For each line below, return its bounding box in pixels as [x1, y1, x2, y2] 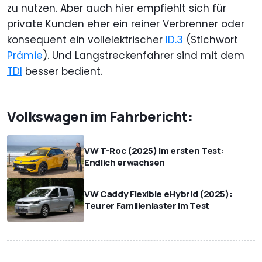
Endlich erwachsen [84, 156, 166, 168]
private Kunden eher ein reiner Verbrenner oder [7, 16, 244, 31]
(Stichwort [183, 32, 238, 47]
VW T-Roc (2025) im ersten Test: [84, 144, 225, 157]
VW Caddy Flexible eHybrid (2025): [84, 187, 233, 200]
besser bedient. [22, 64, 105, 78]
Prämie [7, 48, 43, 63]
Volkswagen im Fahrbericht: [7, 106, 193, 126]
